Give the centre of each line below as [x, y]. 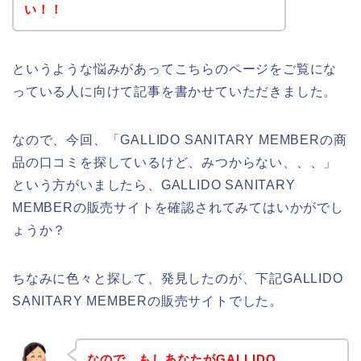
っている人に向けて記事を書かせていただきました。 [175, 91]
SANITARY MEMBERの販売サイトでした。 [148, 301]
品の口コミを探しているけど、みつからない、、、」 [175, 162]
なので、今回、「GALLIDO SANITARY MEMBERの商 [180, 139]
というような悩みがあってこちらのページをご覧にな [175, 68]
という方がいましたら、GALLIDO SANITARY [154, 185]
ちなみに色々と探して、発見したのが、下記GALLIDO [178, 278]
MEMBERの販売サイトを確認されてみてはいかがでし [178, 207]
